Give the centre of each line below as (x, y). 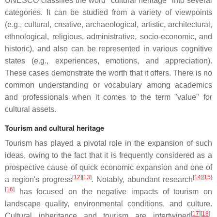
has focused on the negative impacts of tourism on (116, 192)
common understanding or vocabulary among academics (108, 85)
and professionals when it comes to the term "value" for (108, 97)
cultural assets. (31, 109)
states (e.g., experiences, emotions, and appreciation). (108, 61)
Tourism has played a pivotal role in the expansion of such (108, 143)
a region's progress (39, 179)
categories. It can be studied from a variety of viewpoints (108, 12)
